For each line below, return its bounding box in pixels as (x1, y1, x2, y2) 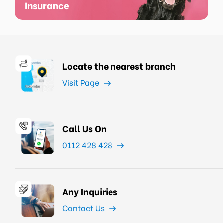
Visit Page (62, 76, 101, 88)
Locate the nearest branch (62, 59, 176, 72)
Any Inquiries (62, 184, 117, 198)
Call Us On (62, 121, 107, 135)
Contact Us (62, 202, 107, 213)
